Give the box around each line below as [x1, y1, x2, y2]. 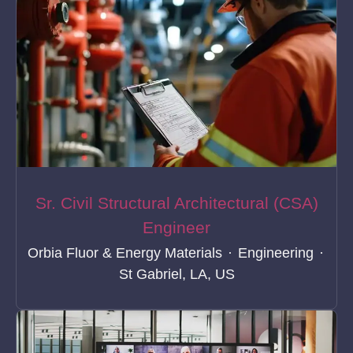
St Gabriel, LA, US [118, 266, 235, 282]
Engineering [238, 244, 314, 261]
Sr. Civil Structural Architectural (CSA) [35, 193, 318, 212]
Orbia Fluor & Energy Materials [28, 244, 222, 261]
